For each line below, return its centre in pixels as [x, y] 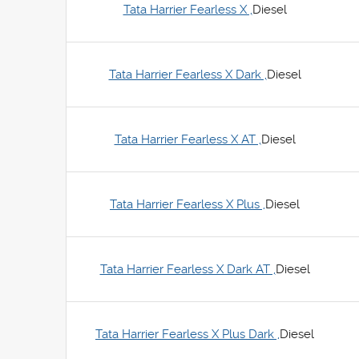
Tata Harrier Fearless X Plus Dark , [188, 334]
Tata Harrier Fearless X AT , [188, 139]
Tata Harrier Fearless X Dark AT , [188, 269]
